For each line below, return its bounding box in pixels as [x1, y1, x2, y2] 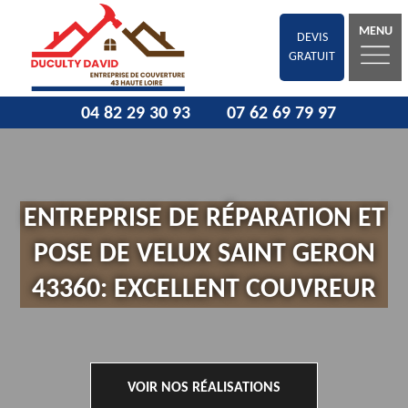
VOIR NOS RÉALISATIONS [127, 381, 280, 396]
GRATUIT [289, 50, 335, 64]
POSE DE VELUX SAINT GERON [33, 240, 375, 270]
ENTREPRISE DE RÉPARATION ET [23, 205, 385, 234]
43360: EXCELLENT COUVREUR [32, 276, 376, 305]
